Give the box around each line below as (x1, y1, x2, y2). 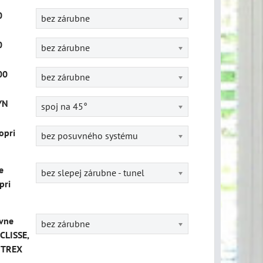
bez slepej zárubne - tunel (41, 166, 144, 178)
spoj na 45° (41, 100, 87, 112)
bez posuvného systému (41, 129, 138, 141)
